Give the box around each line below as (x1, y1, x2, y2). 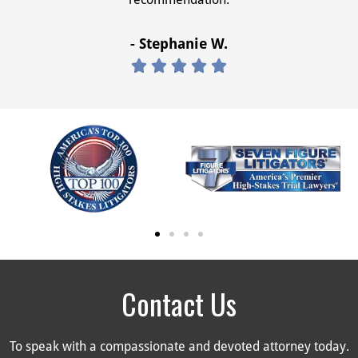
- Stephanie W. (130, 35, 228, 53)
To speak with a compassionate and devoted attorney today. (9, 339, 349, 355)
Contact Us (121, 282, 237, 325)
